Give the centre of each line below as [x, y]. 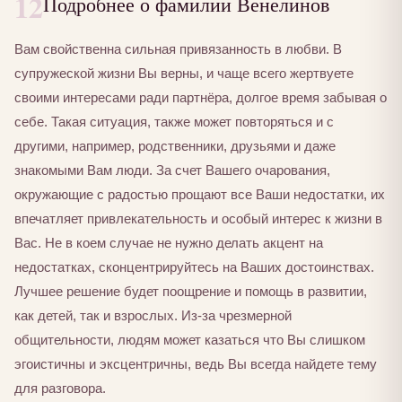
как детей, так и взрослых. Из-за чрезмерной [153, 316]
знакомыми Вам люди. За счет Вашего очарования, [172, 170]
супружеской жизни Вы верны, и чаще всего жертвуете [184, 74]
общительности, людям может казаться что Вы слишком [190, 340]
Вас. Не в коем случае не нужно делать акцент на [169, 243]
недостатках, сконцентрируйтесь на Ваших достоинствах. [194, 267]
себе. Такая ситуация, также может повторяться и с [174, 122]
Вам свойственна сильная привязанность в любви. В [178, 49]
